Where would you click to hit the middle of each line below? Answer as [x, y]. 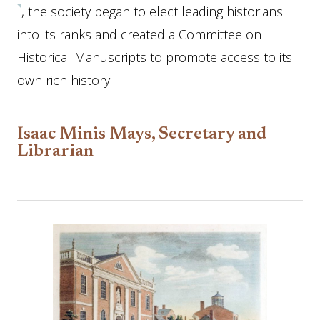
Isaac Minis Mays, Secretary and [142, 134]
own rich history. [65, 80]
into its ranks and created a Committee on [139, 34]
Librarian [55, 151]
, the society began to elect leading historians [152, 11]
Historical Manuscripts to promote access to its [155, 57]
